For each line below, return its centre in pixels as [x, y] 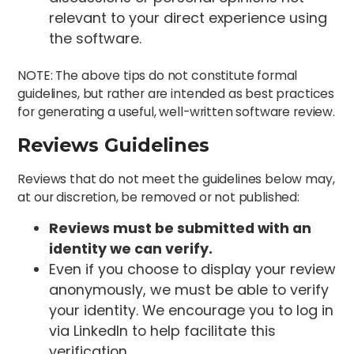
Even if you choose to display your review [193, 269]
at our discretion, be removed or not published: [158, 197]
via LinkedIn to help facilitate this [163, 331]
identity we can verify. [131, 249]
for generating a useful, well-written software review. [176, 112]
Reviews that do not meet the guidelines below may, [176, 179]
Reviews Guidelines [114, 145]
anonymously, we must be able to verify [189, 290]
